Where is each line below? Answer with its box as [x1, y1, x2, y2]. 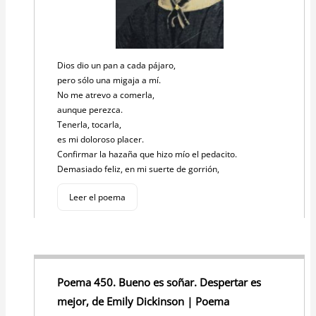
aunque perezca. [57, 104, 125, 116]
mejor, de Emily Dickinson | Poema [57, 294, 229, 309]
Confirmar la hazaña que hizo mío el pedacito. [57, 148, 239, 161]
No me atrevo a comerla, [57, 89, 157, 102]
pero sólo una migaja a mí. [57, 74, 163, 87]
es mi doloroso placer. [57, 133, 146, 146]
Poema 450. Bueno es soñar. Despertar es [57, 275, 261, 290]
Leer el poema [69, 191, 126, 204]
